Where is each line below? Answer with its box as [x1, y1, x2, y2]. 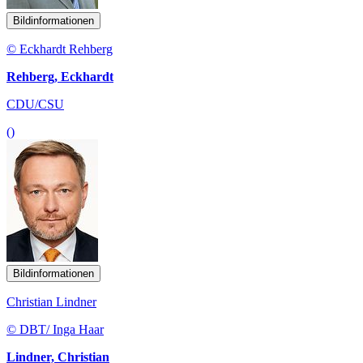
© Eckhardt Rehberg [6, 41, 113, 56]
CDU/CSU [6, 96, 64, 111]
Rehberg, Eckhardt [6, 69, 113, 83]
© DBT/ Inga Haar [6, 322, 104, 336]
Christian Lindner [6, 294, 96, 309]
